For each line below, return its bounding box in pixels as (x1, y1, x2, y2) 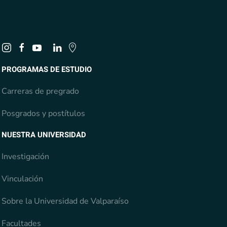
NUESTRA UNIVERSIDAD (1, 129, 86, 141)
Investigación (1, 151, 49, 163)
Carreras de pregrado (1, 86, 79, 97)
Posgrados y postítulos (1, 108, 85, 120)
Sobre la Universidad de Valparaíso (1, 196, 129, 207)
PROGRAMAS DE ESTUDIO (1, 64, 92, 75)
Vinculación (1, 173, 43, 185)
